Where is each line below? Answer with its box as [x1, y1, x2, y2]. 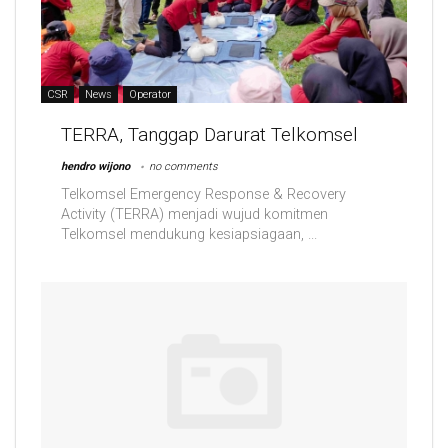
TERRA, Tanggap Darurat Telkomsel [61, 122, 358, 146]
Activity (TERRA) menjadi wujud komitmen [61, 206, 328, 224]
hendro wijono [61, 159, 130, 173]
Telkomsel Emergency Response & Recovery [61, 186, 346, 204]
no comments [149, 159, 218, 173]
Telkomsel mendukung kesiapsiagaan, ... [61, 226, 317, 244]
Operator [129, 87, 171, 101]
